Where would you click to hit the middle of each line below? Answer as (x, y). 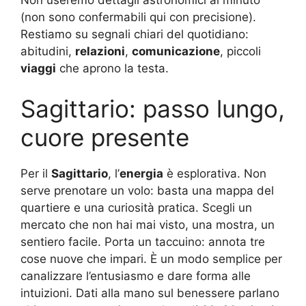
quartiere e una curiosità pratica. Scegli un (136, 208)
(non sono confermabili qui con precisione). (138, 17)
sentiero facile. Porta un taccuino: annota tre (143, 242)
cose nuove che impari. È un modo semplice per (151, 259)
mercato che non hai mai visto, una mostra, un (148, 225)
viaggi (38, 68)
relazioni (100, 51)
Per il (36, 174)
